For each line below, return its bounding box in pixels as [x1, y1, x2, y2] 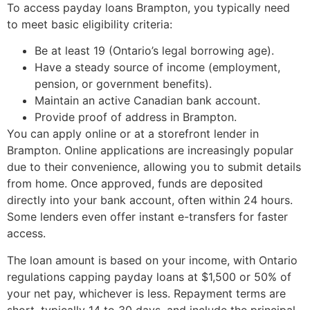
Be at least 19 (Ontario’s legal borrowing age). [35, 44, 274, 58]
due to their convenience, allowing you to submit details [7, 160, 301, 174]
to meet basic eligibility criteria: [7, 17, 172, 31]
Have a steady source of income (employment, [35, 60, 280, 75]
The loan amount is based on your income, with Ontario [7, 253, 298, 267]
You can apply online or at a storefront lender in [7, 127, 259, 141]
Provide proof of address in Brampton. [35, 110, 237, 125]
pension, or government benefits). [35, 77, 212, 91]
